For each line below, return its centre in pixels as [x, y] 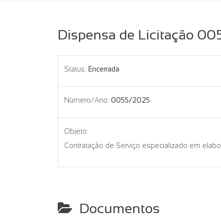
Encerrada [104, 69]
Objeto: [76, 131]
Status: [75, 69]
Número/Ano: [87, 100]
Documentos [116, 208]
